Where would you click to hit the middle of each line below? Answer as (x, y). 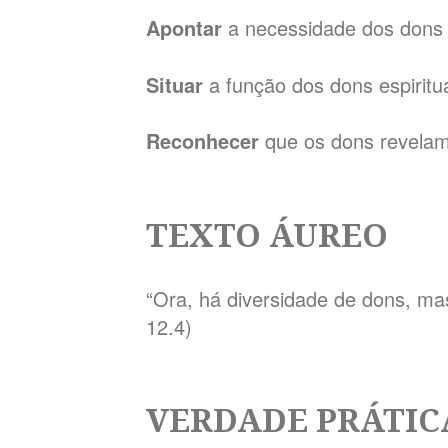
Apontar (187, 27)
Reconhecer (206, 141)
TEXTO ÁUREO (267, 233)
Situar (178, 84)
